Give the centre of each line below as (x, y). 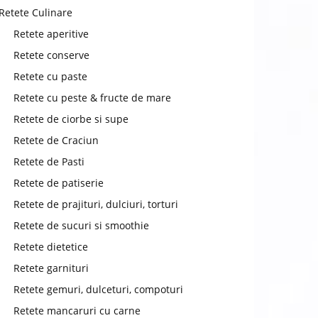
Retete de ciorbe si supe (71, 119)
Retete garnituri (51, 268)
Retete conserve (51, 55)
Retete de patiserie (59, 183)
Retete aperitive (51, 34)
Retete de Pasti (49, 161)
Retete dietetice (51, 247)
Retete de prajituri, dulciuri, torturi (96, 204)
